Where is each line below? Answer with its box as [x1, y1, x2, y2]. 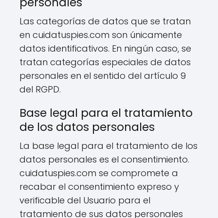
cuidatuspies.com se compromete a [19, 167, 178, 179]
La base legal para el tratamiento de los [19, 140, 198, 152]
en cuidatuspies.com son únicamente [19, 29, 182, 41]
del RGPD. [19, 83, 61, 95]
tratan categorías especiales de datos [19, 56, 191, 68]
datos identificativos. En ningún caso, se [19, 42, 191, 54]
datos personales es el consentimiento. [19, 153, 189, 165]
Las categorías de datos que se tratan [19, 15, 191, 27]
